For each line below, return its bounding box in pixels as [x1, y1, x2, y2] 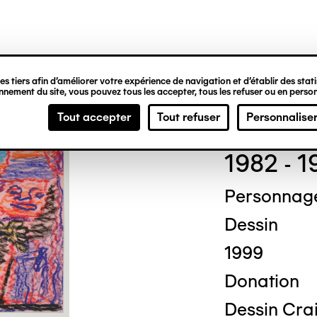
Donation [224, 270, 299, 292]
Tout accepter [57, 110, 131, 124]
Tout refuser [157, 110, 220, 124]
